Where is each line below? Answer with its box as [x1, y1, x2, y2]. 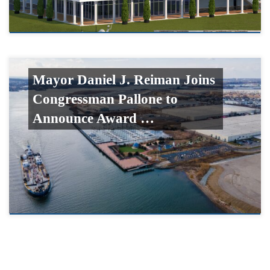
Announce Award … [32, 110, 154, 127]
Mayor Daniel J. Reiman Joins [32, 72, 215, 88]
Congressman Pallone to [32, 91, 178, 107]
